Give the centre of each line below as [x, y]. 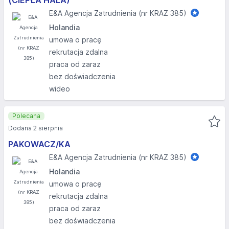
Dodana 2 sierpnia [36, 128]
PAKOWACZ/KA [39, 144]
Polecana [26, 116]
